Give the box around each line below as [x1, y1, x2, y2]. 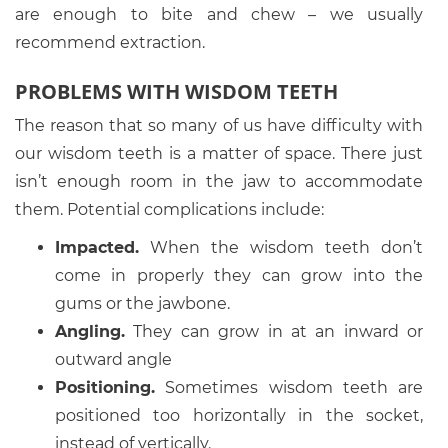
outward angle [55, 350, 172, 369]
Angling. [55, 322, 125, 341]
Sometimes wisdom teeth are [155, 378, 423, 397]
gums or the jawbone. [55, 294, 230, 313]
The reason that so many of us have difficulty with [15, 116, 423, 135]
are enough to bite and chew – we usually [15, 5, 423, 24]
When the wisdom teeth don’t [139, 238, 423, 257]
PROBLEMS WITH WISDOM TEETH [15, 78, 338, 105]
